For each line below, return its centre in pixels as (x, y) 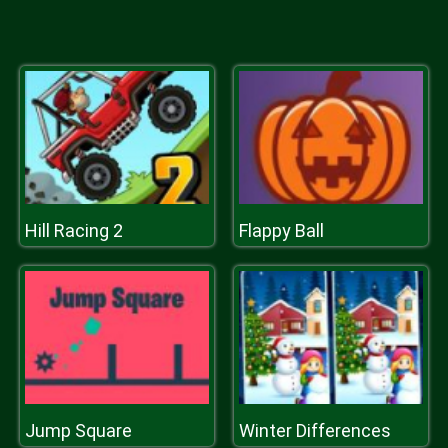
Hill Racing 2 (74, 230)
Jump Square (78, 430)
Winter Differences (315, 430)
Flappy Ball (281, 230)
